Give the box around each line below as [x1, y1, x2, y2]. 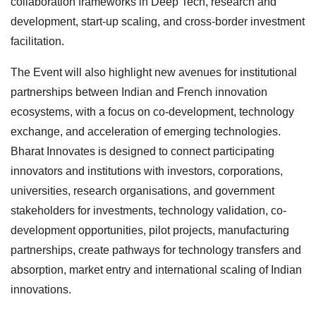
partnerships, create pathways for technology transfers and [11, 244, 301, 257]
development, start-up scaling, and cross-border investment [11, 16, 305, 28]
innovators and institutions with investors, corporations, [11, 165, 283, 178]
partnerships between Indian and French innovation [11, 86, 267, 99]
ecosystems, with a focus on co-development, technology [11, 106, 294, 119]
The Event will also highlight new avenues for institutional [11, 66, 297, 79]
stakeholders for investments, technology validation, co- [11, 205, 286, 217]
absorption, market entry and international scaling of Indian [11, 264, 302, 276]
